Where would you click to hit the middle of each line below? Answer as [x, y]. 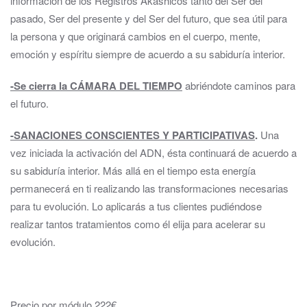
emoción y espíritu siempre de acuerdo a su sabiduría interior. [148, 54]
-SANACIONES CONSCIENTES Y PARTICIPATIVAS [133, 135]
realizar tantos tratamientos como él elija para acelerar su [138, 224]
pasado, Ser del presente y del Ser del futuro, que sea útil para [149, 18]
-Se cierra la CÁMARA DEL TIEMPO [96, 86]
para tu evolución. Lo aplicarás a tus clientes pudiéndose [136, 206]
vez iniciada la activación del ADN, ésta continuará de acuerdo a [153, 152]
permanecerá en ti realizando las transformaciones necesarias [149, 188]
